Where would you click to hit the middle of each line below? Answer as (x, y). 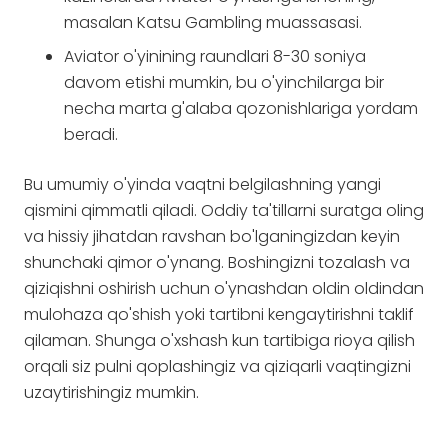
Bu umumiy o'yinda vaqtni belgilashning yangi (202, 184)
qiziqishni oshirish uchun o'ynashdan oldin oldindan (224, 288)
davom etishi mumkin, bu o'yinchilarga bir (224, 82)
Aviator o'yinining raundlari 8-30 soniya (215, 56)
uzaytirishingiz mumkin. (111, 392)
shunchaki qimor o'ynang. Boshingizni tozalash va (217, 262)
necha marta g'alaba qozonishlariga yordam (241, 108)
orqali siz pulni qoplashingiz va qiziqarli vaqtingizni (217, 366)
